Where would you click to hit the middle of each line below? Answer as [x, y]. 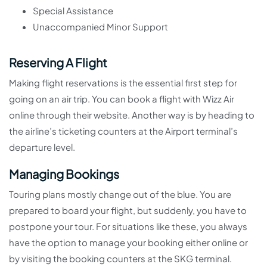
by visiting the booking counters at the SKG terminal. [120, 259]
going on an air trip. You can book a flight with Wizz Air [122, 99]
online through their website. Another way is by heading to [132, 115]
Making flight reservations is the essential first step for [123, 83]
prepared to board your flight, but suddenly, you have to [128, 210]
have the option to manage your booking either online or [128, 243]
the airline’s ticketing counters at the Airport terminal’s [123, 131]
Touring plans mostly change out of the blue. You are [120, 194]
